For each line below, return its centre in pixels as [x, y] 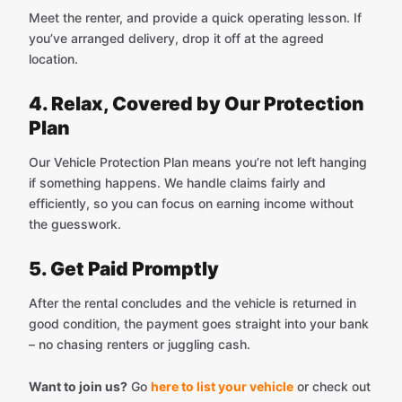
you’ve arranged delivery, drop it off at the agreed [176, 38]
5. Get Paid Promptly [124, 268]
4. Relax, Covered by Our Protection [197, 103]
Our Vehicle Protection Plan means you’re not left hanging [198, 162]
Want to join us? [78, 386]
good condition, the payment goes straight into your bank [199, 323]
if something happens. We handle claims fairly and [177, 182]
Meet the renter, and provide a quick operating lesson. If [195, 17]
